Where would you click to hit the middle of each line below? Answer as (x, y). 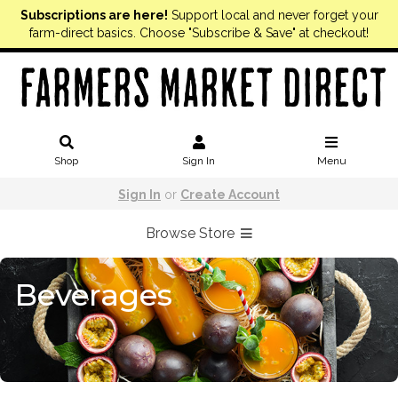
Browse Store (191, 234)
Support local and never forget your (273, 15)
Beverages (93, 295)
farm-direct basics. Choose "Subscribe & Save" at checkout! (199, 33)
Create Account (230, 194)
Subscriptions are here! (94, 15)
